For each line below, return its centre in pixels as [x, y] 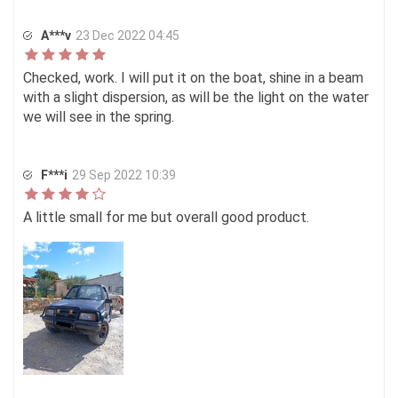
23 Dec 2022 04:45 [127, 36]
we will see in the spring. [99, 117]
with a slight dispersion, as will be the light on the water [196, 97]
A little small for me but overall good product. [166, 217]
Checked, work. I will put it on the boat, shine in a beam [193, 78]
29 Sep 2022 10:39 [124, 175]
